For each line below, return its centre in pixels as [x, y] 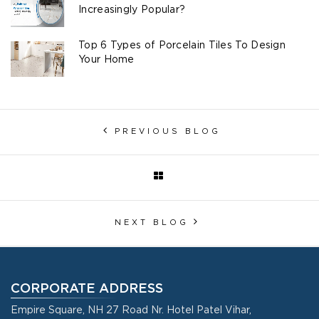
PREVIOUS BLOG [168, 131]
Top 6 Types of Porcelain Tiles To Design [182, 45]
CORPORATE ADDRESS [87, 289]
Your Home [106, 59]
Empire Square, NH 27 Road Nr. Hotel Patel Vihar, [131, 310]
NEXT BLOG [151, 223]
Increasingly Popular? [132, 10]
